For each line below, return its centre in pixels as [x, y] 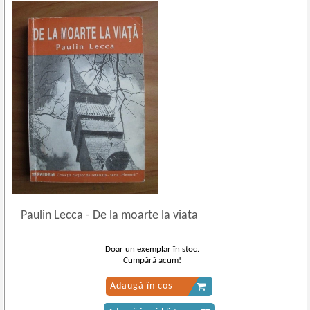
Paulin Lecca [54, 216]
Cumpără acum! [153, 261]
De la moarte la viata [144, 216]
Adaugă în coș [141, 286]
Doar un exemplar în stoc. [153, 249]
